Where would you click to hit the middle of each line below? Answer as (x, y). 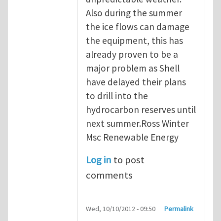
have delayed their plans (136, 82)
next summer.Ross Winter (137, 123)
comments (109, 175)
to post (128, 160)
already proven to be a (132, 54)
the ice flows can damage (138, 26)
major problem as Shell (133, 68)
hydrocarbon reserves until (141, 109)
